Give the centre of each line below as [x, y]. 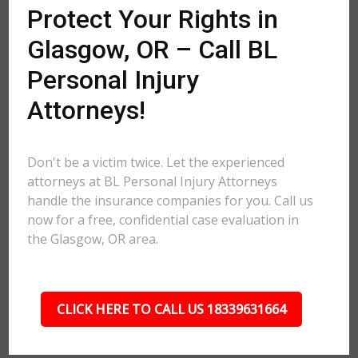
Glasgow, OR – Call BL [153, 50]
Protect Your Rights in [153, 19]
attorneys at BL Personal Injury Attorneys [153, 181]
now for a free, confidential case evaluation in [163, 220]
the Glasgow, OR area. [93, 239]
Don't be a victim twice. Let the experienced [156, 162]
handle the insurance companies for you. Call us [171, 201]
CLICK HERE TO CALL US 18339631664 [171, 309]
